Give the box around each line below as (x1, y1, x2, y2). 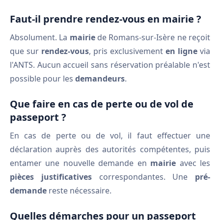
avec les (176, 158, 211, 168)
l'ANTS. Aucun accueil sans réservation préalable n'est (10, 59, 210, 70)
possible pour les (10, 73, 75, 84)
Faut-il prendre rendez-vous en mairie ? (10, 12, 201, 26)
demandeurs (75, 73, 125, 84)
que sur (10, 46, 41, 56)
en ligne (165, 46, 197, 56)
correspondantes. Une (91, 171, 195, 182)
